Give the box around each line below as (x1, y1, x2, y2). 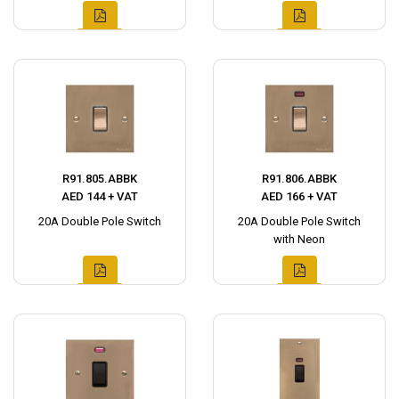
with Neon (273, 232, 325, 246)
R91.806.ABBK (262, 172, 337, 185)
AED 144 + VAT (61, 190, 138, 203)
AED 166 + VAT (261, 190, 338, 203)
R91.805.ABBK (62, 172, 137, 185)
